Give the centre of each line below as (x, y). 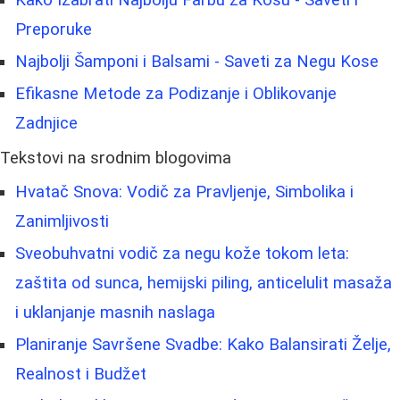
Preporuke (54, 29)
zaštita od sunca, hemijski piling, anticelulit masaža (204, 283)
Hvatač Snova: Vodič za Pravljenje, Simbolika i (184, 192)
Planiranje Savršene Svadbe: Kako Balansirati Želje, (203, 344)
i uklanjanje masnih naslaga (115, 312)
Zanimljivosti (62, 221)
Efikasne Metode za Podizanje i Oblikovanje (176, 93)
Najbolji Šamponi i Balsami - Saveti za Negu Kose (197, 61)
